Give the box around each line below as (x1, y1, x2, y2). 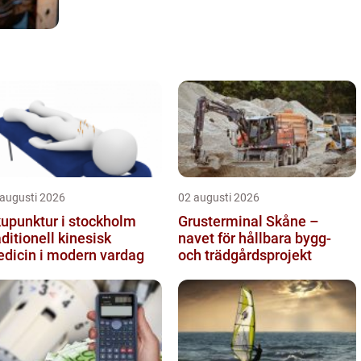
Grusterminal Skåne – (178, 212, 319, 230)
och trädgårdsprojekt (178, 246, 312, 263)
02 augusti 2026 (178, 190, 259, 204)
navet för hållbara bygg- (178, 229, 331, 247)
